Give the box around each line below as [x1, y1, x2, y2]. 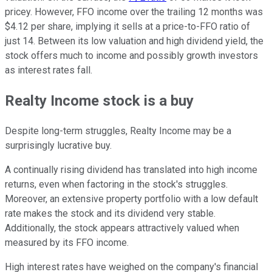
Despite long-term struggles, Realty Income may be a [5, 125, 231, 137]
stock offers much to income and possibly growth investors [5, 50, 258, 62]
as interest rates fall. [5, 64, 92, 76]
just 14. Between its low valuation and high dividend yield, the [5, 35, 263, 47]
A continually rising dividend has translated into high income [5, 164, 257, 176]
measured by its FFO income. [5, 237, 129, 249]
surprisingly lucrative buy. [5, 140, 112, 152]
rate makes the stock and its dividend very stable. [5, 208, 216, 220]
